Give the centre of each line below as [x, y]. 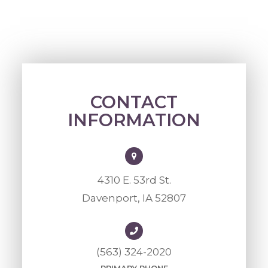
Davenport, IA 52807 [134, 198]
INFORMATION [134, 120]
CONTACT [134, 102]
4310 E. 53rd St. [134, 180]
